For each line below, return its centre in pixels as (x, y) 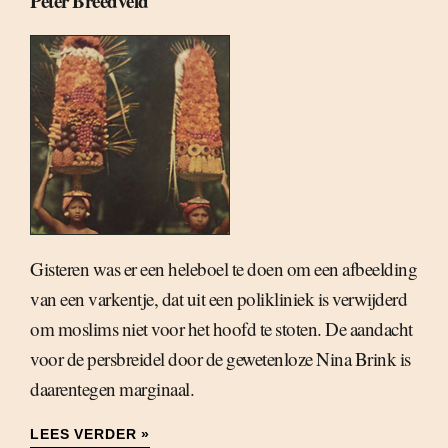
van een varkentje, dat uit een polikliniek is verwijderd (218, 298)
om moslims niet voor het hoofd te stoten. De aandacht (221, 328)
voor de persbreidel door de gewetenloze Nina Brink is (220, 358)
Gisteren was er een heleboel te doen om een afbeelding (223, 268)
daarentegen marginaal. (112, 388)
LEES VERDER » (90, 434)
